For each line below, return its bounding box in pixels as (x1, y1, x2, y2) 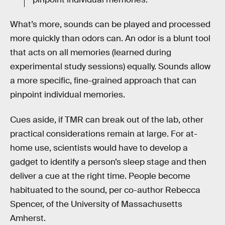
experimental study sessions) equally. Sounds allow (10, 61, 210, 72)
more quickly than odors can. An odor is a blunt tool (10, 33, 210, 44)
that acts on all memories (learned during (10, 47, 171, 58)
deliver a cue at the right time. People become (10, 171, 190, 182)
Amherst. (10, 213, 46, 224)
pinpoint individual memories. (10, 89, 125, 100)
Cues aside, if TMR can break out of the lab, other (10, 115, 203, 126)
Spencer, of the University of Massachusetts (10, 199, 182, 210)
